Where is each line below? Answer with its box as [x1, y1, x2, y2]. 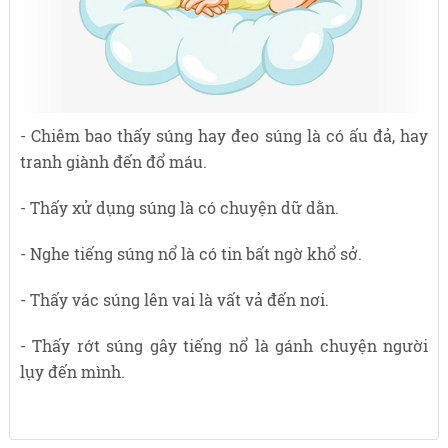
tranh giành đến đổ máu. [19, 151, 207, 173]
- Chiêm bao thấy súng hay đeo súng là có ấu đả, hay [19, 125, 429, 147]
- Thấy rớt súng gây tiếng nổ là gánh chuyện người [19, 335, 429, 357]
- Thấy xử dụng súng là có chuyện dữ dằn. [19, 197, 339, 219]
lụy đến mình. [19, 361, 125, 383]
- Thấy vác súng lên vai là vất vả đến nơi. [19, 289, 329, 311]
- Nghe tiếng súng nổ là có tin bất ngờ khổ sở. [19, 243, 362, 265]
